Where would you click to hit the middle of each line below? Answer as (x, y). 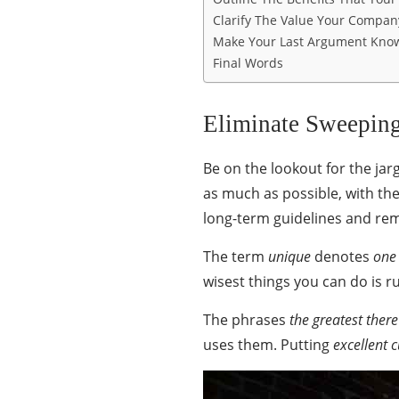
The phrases (246, 320)
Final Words (248, 63)
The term (236, 257)
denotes (342, 257)
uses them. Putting (268, 345)
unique (289, 257)
